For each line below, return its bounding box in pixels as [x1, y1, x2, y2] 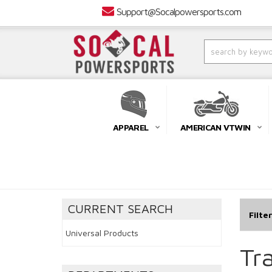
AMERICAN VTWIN [180, 122, 251, 133]
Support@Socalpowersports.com [116, 6, 241, 17]
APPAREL [113, 122, 149, 133]
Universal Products [66, 228, 138, 239]
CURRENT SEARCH [68, 202, 173, 216]
